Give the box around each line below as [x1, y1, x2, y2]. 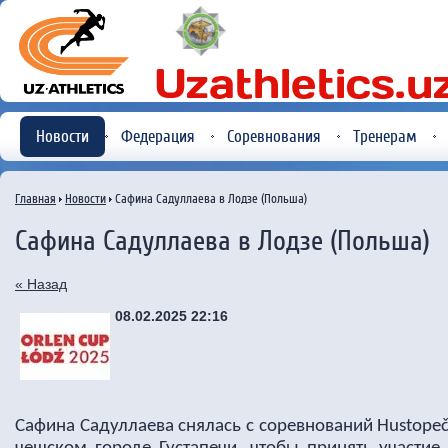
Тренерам [353, 127, 417, 146]
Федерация [121, 127, 195, 146]
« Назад [15, 275, 67, 292]
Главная [15, 191, 56, 206]
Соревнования [227, 127, 321, 146]
